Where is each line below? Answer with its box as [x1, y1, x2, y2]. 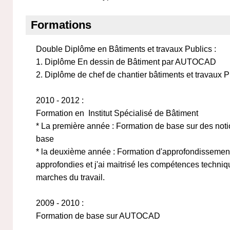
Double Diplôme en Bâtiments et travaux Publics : [36, 45, 216, 53]
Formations [31, 18, 91, 31]
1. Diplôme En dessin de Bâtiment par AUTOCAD [36, 57, 216, 66]
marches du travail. [36, 173, 105, 182]
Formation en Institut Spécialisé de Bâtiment [36, 109, 200, 118]
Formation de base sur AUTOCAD [36, 212, 160, 220]
